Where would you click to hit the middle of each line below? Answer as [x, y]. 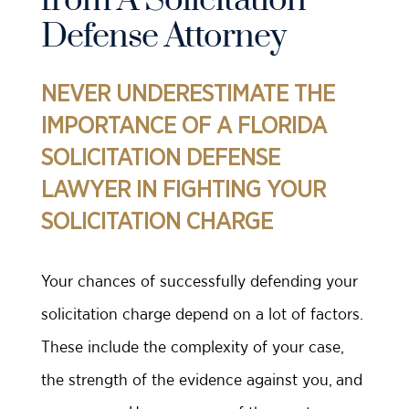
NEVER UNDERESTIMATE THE [188, 94]
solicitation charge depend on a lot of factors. [202, 314]
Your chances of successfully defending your [199, 281]
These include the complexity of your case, [192, 346]
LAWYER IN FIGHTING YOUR [184, 189]
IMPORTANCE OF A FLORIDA [184, 126]
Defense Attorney [163, 37]
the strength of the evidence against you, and [202, 379]
